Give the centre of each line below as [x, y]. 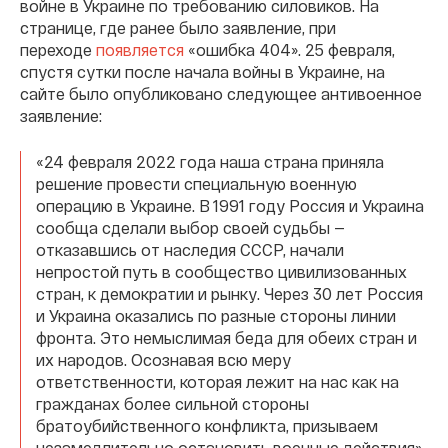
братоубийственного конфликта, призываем [207, 425]
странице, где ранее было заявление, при [178, 27]
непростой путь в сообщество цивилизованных [221, 271]
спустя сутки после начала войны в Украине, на [202, 71]
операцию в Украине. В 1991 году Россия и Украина [230, 205]
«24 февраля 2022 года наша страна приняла [210, 161]
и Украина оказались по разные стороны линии [216, 315]
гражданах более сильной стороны [172, 403]
